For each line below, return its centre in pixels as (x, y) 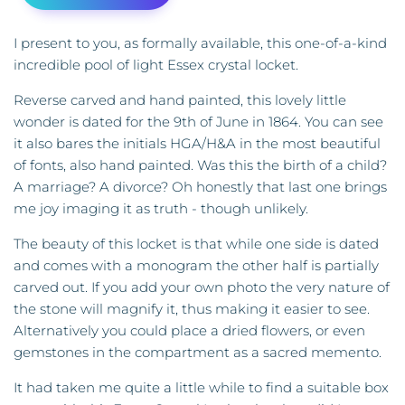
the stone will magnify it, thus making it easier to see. (192, 309)
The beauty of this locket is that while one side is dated (196, 244)
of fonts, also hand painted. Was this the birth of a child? (200, 165)
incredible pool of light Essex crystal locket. (156, 65)
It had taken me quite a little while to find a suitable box (201, 388)
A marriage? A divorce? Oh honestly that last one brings (200, 187)
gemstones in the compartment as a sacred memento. (198, 353)
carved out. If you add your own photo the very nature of (202, 287)
